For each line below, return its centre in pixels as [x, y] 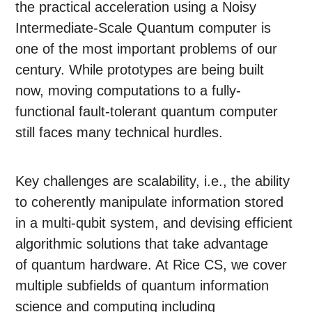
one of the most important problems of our [147, 49]
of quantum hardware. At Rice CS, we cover [151, 265]
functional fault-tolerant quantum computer [147, 112]
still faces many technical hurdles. [119, 133]
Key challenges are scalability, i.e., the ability [153, 181]
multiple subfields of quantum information [142, 286]
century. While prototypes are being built [140, 70]
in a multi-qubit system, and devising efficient [154, 223]
